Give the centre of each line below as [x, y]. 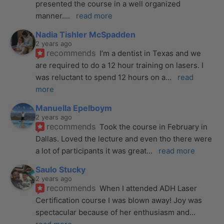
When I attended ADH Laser [148, 188]
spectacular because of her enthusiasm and [113, 212]
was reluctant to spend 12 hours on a [101, 77]
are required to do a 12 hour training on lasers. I [120, 65]
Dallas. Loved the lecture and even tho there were [124, 138]
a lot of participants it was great [91, 150]
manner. [50, 15]
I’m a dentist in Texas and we [150, 53]
